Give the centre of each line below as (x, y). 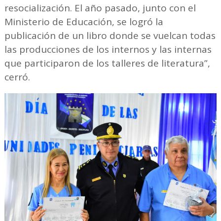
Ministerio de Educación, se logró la (84, 22)
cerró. (17, 77)
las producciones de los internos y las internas (108, 50)
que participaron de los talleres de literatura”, (107, 63)
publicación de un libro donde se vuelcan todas (110, 36)
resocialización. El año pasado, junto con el (100, 8)
